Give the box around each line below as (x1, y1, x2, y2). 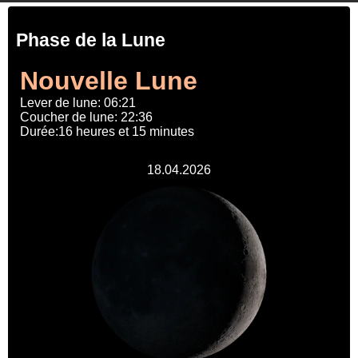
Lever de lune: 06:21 (20, 96, 136, 110)
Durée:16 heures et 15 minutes (20, 125, 194, 139)
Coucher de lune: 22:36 (20, 110, 153, 125)
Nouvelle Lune (20, 66, 197, 96)
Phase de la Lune (16, 30, 165, 51)
